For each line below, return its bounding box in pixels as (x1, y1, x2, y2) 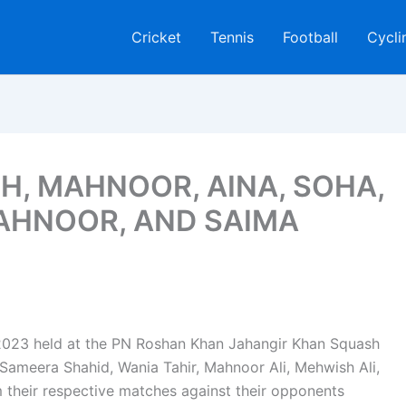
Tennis (210, 28, 254, 46)
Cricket (131, 28, 181, 46)
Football (283, 28, 338, 46)
